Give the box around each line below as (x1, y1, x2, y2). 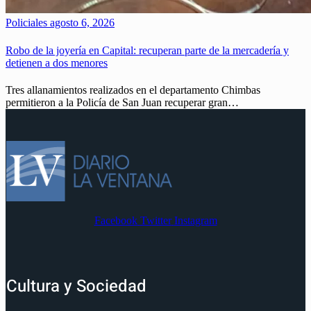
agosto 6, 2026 (47, 17, 115, 29)
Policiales (6, 17, 47, 29)
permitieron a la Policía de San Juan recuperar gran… (6, 96, 239, 108)
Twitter (140, 214, 171, 226)
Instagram (174, 214, 217, 226)
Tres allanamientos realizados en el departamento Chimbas (6, 83, 260, 96)
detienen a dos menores (6, 56, 108, 69)
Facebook (94, 214, 137, 226)
